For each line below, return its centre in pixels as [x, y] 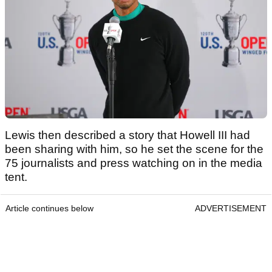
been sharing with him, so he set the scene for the [134, 149]
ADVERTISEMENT [231, 209]
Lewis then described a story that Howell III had [127, 135]
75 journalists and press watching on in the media [134, 163]
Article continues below [49, 209]
